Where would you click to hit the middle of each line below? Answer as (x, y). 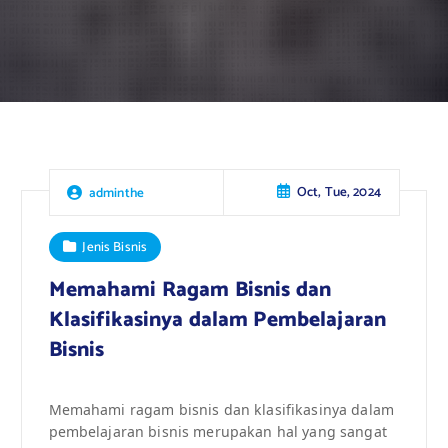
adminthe (116, 192)
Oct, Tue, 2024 (338, 192)
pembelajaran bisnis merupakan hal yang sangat (217, 431)
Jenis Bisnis (115, 246)
